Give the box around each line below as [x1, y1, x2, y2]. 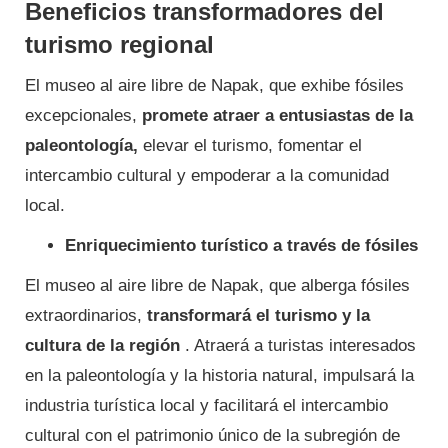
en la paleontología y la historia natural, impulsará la [25, 366, 414, 386]
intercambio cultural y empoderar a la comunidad [25, 166, 389, 186]
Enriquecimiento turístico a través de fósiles [65, 236, 418, 256]
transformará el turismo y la [147, 306, 370, 326]
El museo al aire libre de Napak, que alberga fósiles [25, 276, 410, 296]
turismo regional [25, 31, 214, 59]
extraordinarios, [25, 306, 147, 326]
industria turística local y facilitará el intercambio [25, 396, 388, 416]
